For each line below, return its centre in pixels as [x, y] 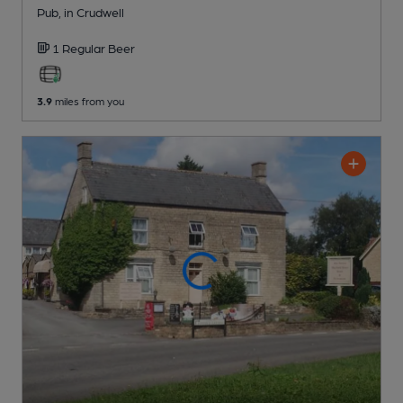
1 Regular [80, 47]
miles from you [88, 100]
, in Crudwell [91, 11]
